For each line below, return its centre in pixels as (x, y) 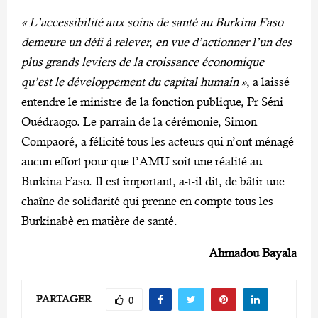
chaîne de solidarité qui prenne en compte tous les (147, 201)
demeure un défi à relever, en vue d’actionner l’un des (157, 42)
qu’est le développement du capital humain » (134, 81)
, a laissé (268, 81)
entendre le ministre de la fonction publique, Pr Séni (152, 101)
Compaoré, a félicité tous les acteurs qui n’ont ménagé (158, 141)
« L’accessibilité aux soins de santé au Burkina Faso (152, 22)
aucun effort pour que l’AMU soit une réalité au (142, 161)
